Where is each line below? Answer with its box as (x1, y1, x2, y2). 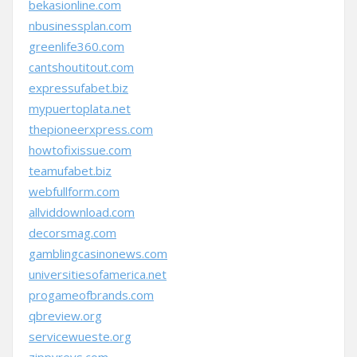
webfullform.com (29, 183, 120, 199)
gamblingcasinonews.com (29, 245, 167, 261)
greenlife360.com (29, 38, 124, 54)
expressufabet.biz (29, 80, 128, 96)
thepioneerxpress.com (29, 121, 153, 137)
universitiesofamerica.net (29, 266, 167, 282)
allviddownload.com (29, 204, 135, 220)
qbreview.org (29, 308, 102, 324)
